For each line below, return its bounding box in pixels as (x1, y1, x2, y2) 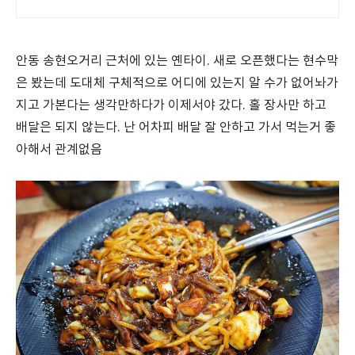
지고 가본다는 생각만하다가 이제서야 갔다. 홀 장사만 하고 (16, 98, 326, 113)
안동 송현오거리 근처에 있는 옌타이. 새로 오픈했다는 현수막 (16, 54, 338, 68)
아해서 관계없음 (16, 143, 102, 157)
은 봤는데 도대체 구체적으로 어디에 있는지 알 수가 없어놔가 (16, 76, 338, 90)
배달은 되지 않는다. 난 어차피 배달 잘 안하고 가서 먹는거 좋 (16, 120, 336, 135)
